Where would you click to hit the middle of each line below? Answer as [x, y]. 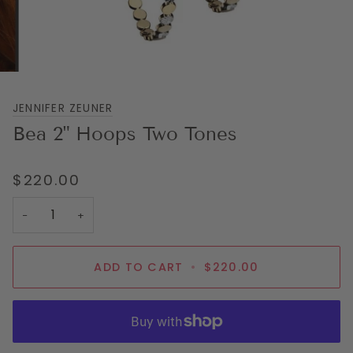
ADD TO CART [139, 267]
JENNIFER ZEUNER [63, 108]
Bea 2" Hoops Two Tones [125, 133]
